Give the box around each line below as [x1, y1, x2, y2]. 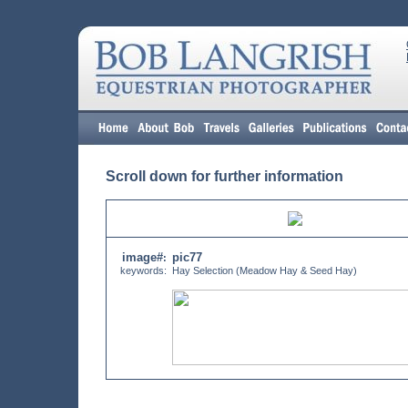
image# [122, 250, 163, 264]
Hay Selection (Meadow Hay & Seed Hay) [172, 265, 357, 276]
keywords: [120, 265, 167, 276]
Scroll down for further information [106, 168, 343, 184]
